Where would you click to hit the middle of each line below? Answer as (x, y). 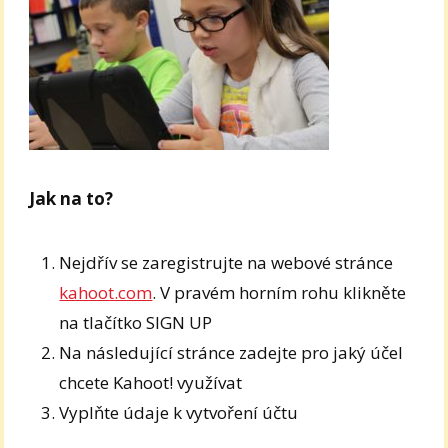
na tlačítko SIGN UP (136, 322)
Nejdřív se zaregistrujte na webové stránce (226, 262)
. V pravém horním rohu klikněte (279, 292)
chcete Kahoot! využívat (151, 382)
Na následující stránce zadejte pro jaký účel (231, 352)
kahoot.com (106, 292)
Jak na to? (71, 198)
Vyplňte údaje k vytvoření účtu (179, 412)
